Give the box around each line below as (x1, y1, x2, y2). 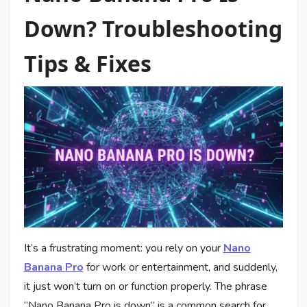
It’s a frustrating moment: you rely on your (23, 240, 223, 256)
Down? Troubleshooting (23, 13, 282, 43)
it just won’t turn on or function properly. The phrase (23, 278, 267, 294)
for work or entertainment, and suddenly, (83, 259, 278, 275)
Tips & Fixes (23, 48, 151, 78)
